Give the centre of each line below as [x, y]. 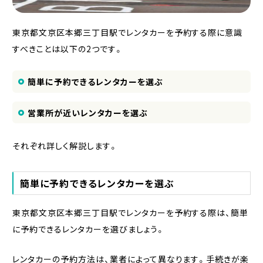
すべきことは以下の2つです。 [68, 48]
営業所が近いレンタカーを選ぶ [87, 112]
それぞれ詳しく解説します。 [65, 145]
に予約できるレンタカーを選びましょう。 [88, 229]
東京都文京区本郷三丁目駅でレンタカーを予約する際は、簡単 [130, 212]
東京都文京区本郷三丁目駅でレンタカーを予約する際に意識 [127, 32]
